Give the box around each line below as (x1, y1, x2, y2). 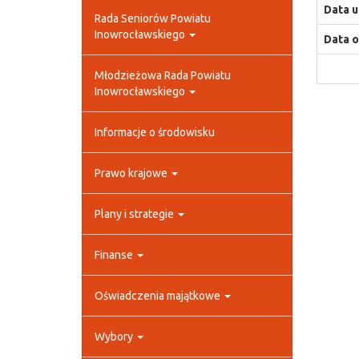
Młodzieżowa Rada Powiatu (95, 69, 231, 82)
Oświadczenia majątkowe (95, 289, 223, 302)
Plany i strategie (95, 208, 176, 220)
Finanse (95, 248, 135, 261)
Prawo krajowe (95, 167, 170, 179)
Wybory (95, 330, 135, 343)
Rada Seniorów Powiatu (95, 12, 211, 25)
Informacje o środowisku (95, 126, 215, 139)
